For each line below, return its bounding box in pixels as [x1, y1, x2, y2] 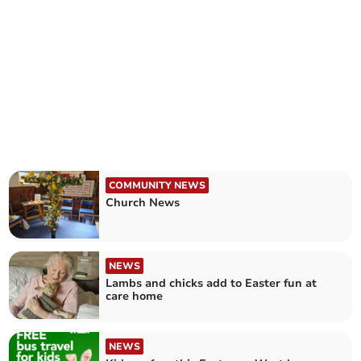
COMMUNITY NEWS [109, 178, 206, 192]
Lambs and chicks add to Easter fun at [106, 276, 317, 291]
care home [106, 288, 164, 304]
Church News [106, 194, 180, 210]
